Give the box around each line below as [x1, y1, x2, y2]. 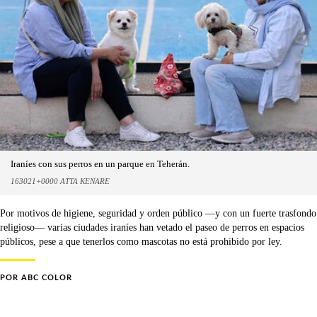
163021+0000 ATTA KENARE [11, 177, 110, 186]
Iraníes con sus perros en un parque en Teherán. [11, 159, 190, 170]
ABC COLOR [21, 274, 72, 282]
